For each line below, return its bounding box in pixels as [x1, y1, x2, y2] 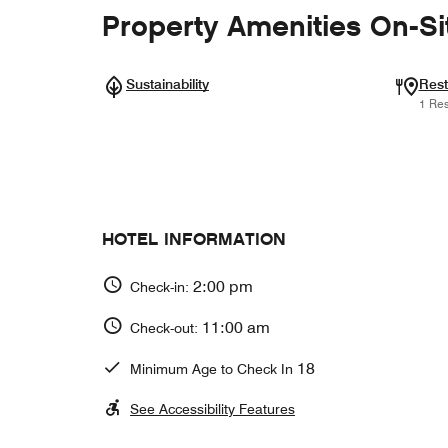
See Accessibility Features [130, 401, 295, 418]
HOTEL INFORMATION [102, 227, 286, 251]
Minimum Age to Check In [130, 360, 297, 377]
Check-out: [130, 319, 202, 336]
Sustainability [126, 76, 209, 93]
